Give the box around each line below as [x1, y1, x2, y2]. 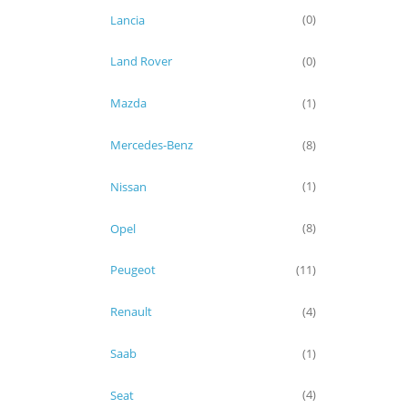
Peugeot [110, 261, 156, 279]
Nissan [110, 178, 147, 195]
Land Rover [110, 53, 172, 70]
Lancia [110, 11, 145, 28]
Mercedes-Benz [110, 136, 193, 153]
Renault [110, 303, 152, 321]
